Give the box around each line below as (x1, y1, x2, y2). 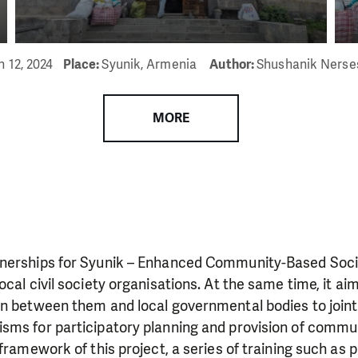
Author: (209, 55, 257, 73)
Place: (62, 55, 102, 73)
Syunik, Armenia (101, 55, 201, 73)
